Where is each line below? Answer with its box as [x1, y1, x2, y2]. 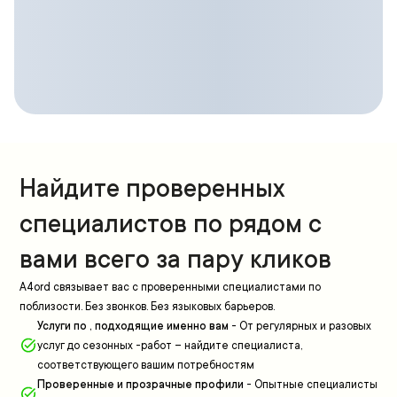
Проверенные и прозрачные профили [37, 378, 244, 391]
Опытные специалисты [254, 378, 378, 391]
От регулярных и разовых [239, 320, 371, 332]
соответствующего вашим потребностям [37, 359, 254, 371]
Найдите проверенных [19, 175, 284, 203]
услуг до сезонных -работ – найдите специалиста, [37, 339, 302, 352]
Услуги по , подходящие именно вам [37, 320, 229, 332]
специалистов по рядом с [19, 210, 322, 238]
